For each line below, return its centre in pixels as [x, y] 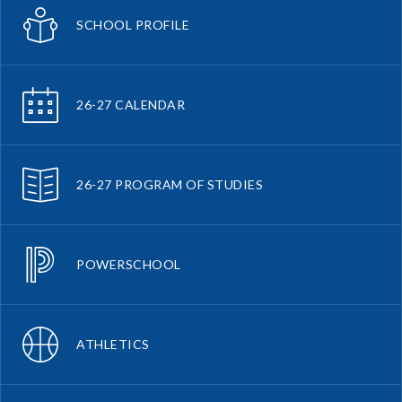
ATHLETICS [113, 344]
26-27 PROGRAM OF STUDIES [170, 184]
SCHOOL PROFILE [133, 24]
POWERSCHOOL [129, 264]
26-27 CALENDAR [131, 104]
